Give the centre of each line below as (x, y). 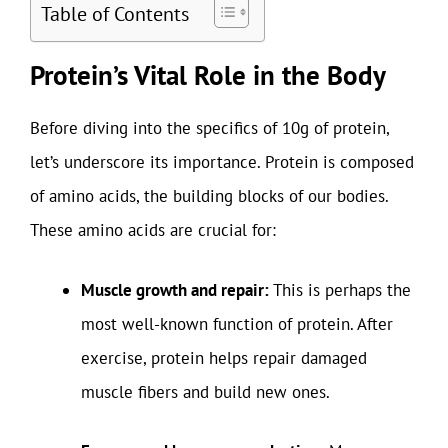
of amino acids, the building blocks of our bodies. (209, 196)
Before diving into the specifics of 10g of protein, (209, 128)
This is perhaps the (340, 289)
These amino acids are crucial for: (153, 230)
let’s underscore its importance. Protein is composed (222, 162)
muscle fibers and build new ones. (205, 391)
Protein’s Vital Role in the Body (208, 75)
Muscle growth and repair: (175, 289)
